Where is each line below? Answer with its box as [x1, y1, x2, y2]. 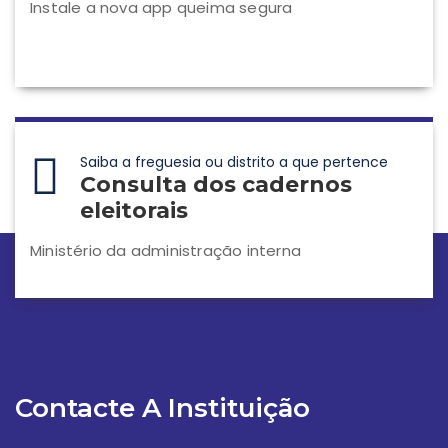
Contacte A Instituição [15, 392, 310, 425]
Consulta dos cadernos [80, 171, 352, 199]
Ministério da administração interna [30, 240, 301, 262]
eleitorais [80, 197, 188, 225]
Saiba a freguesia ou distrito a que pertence [80, 152, 388, 173]
